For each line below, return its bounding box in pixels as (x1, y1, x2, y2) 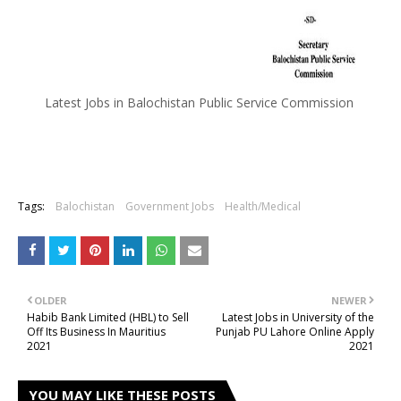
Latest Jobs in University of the (222, 310, 374, 325)
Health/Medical (225, 199, 301, 214)
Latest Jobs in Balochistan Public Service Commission (44, 94, 357, 111)
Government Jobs (125, 199, 214, 214)
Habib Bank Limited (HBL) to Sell (27, 310, 189, 325)
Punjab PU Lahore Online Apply (216, 324, 374, 339)
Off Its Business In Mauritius (27, 324, 166, 339)
